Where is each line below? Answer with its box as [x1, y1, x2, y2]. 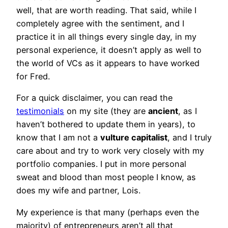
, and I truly [167, 132, 212, 143]
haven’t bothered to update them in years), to [16, 119, 195, 130]
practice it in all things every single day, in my [16, 32, 196, 42]
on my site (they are [64, 106, 148, 117]
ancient [148, 106, 178, 117]
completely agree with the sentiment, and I [16, 18, 184, 29]
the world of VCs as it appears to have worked [16, 58, 199, 69]
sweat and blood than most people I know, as [16, 172, 196, 183]
